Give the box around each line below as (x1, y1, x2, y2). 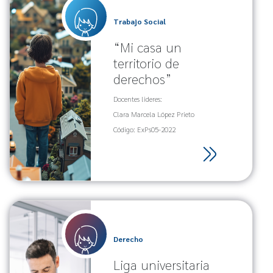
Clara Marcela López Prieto (113, 109, 194, 119)
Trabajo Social (113, 16, 166, 27)
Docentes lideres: (113, 94, 162, 104)
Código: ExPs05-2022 (113, 124, 175, 135)
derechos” (113, 70, 172, 88)
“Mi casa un (113, 38, 182, 56)
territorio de (113, 54, 179, 72)
